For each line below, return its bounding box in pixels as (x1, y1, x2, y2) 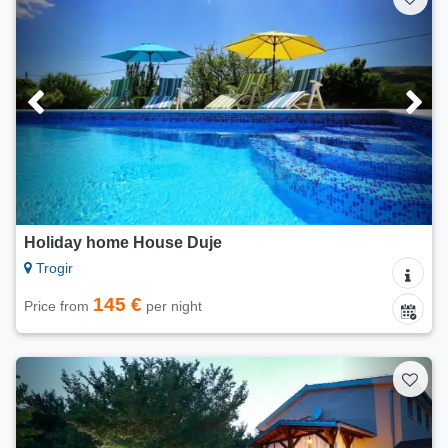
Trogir (32, 260, 73, 277)
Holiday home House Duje (24, 234, 222, 252)
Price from (24, 298, 93, 315)
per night (142, 298, 202, 315)
